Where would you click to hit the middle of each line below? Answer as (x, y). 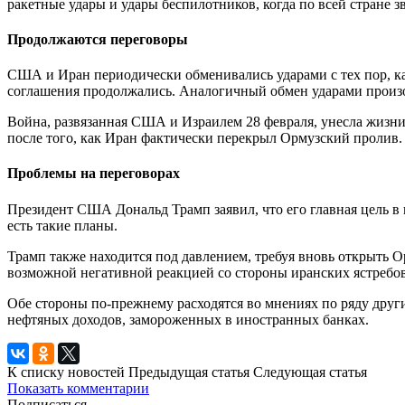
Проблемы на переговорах (94, 174)
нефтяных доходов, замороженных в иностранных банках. (188, 319)
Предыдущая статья (189, 372)
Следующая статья (310, 372)
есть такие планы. (62, 225)
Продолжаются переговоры (98, 39)
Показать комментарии (78, 388)
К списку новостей (66, 372)
